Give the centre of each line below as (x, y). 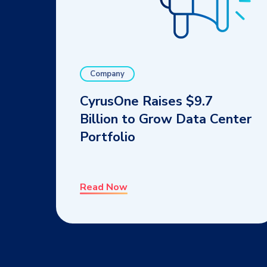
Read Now (104, 187)
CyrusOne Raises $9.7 (146, 101)
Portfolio (108, 137)
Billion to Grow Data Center (166, 119)
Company (107, 74)
